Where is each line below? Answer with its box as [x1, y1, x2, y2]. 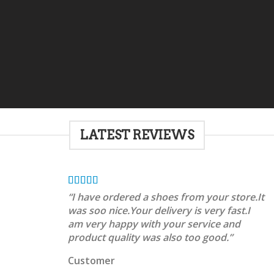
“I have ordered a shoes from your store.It [67, 190, 264, 204]
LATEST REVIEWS [80, 127, 194, 143]
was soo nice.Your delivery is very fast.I [67, 203, 250, 217]
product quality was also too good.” [67, 230, 232, 244]
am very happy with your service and [67, 217, 240, 231]
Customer [67, 253, 115, 267]
